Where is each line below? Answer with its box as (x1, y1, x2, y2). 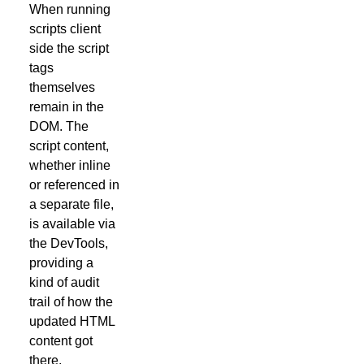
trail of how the (28, 294, 113, 309)
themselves (28, 80, 95, 94)
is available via (28, 216, 115, 231)
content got (28, 333, 93, 348)
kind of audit (28, 275, 99, 289)
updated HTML (28, 314, 115, 328)
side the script (28, 41, 109, 55)
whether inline (28, 158, 110, 172)
